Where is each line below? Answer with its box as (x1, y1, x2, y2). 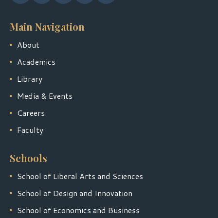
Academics (17, 56, 55, 68)
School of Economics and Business (17, 204, 140, 216)
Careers (17, 107, 45, 119)
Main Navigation (10, 20, 85, 34)
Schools (10, 151, 47, 165)
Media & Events (17, 90, 73, 102)
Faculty (17, 124, 43, 136)
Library (17, 73, 42, 85)
